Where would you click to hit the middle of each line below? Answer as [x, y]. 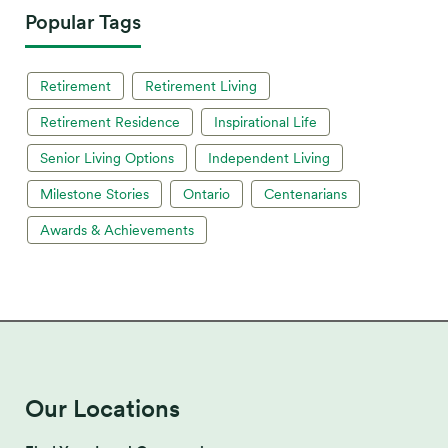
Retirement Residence [110, 122]
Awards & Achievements [117, 230]
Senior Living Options [107, 158]
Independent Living [269, 158]
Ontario [206, 194]
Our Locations [102, 408]
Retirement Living [201, 86]
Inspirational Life [265, 122]
